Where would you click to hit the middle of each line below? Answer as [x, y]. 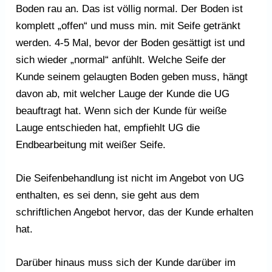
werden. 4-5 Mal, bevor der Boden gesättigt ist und [131, 42]
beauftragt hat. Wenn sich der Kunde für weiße [121, 110]
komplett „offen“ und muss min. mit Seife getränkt [128, 25]
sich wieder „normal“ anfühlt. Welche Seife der [121, 59]
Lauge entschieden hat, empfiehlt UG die [108, 127]
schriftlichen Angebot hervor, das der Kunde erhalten [135, 212]
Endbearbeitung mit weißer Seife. [91, 144]
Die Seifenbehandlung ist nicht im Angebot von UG [130, 178]
